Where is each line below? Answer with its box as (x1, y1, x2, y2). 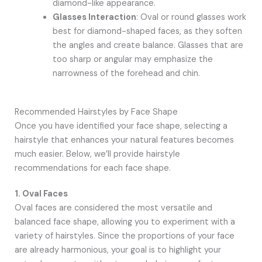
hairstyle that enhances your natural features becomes (14, 135, 234, 146)
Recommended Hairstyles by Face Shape (14, 106, 178, 118)
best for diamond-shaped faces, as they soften (53, 26, 243, 37)
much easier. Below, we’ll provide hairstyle (14, 149, 180, 160)
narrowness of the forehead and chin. (53, 68, 201, 80)
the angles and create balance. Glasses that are (53, 40, 244, 51)
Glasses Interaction (53, 12, 137, 23)
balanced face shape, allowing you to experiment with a (14, 216, 235, 228)
